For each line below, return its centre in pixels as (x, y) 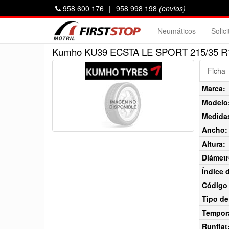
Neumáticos (177, 31)
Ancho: (214, 130)
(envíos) (172, 8)
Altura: (213, 144)
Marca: (213, 88)
